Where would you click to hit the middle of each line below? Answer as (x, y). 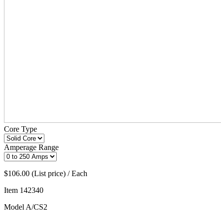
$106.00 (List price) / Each (46, 174)
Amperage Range (31, 147)
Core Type (20, 129)
